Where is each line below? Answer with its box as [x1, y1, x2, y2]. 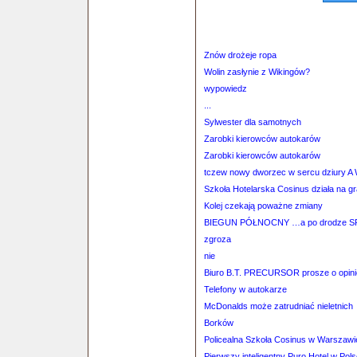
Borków [204, 318, 233, 328]
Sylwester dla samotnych [204, 117, 301, 127]
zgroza [204, 234, 231, 244]
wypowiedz [204, 84, 247, 93]
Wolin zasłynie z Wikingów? [204, 67, 310, 76]
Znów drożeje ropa [204, 50, 277, 60]
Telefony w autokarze [204, 284, 287, 294]
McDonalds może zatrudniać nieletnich [204, 301, 353, 311]
